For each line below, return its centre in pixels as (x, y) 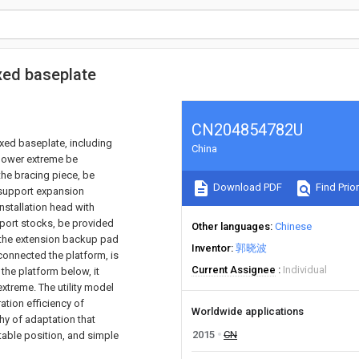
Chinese (293, 226)
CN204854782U (247, 130)
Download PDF (246, 188)
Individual (305, 270)
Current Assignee (234, 270)
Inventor (211, 248)
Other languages (231, 226)
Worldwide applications (248, 311)
